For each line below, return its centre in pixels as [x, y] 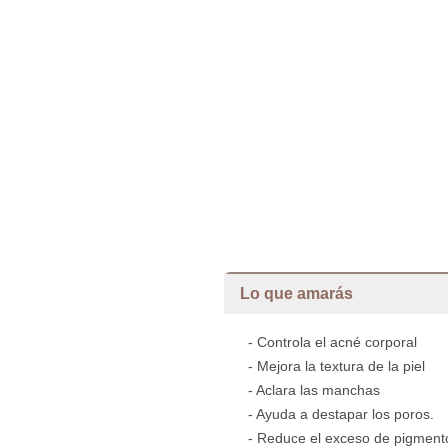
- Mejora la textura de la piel [336, 366]
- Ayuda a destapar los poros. [343, 414]
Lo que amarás [296, 293]
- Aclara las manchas [316, 390]
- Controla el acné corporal [332, 342]
